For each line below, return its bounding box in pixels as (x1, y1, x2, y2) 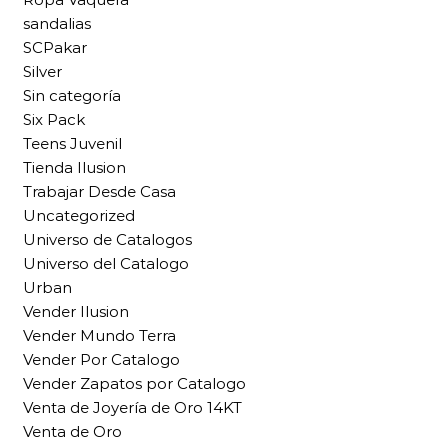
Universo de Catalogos (23, 230, 192, 250)
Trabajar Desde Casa (23, 182, 176, 202)
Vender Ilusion (23, 302, 129, 322)
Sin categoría (23, 86, 121, 106)
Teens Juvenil (23, 134, 122, 154)
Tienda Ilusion (23, 158, 126, 178)
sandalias (23, 14, 91, 34)
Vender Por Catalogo (23, 350, 180, 370)
